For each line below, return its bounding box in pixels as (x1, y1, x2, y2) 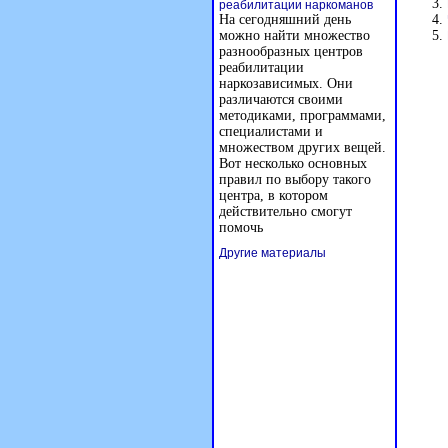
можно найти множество (219, 28, 370, 43)
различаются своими (219, 92, 343, 107)
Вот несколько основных (219, 156, 367, 171)
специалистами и (219, 124, 323, 139)
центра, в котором (219, 188, 328, 203)
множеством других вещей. (219, 140, 386, 155)
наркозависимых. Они (219, 76, 353, 91)
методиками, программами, (219, 108, 386, 123)
